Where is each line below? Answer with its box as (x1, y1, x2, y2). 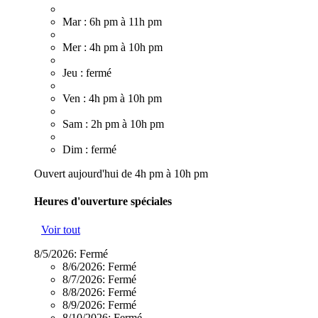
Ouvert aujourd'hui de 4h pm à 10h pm (34, 168, 208, 180)
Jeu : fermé (62, 67, 111, 79)
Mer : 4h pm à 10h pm (62, 41, 163, 54)
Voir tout (41, 223, 80, 236)
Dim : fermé (62, 143, 116, 156)
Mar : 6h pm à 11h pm (62, 16, 162, 28)
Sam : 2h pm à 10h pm (62, 118, 164, 131)
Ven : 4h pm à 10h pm (62, 92, 162, 105)
